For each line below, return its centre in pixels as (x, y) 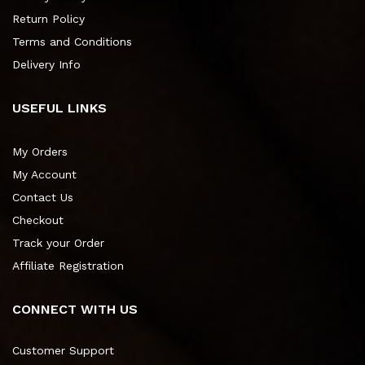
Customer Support (63, 351)
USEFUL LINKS (59, 108)
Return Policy (48, 19)
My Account (44, 175)
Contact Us (43, 198)
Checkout (38, 220)
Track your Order (58, 243)
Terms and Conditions (72, 42)
